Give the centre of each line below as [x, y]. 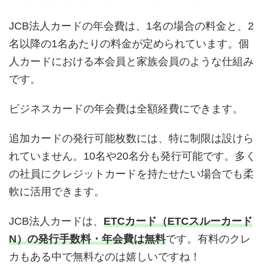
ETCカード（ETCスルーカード [178, 221]
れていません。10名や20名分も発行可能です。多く [132, 156]
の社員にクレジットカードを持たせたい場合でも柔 [131, 174]
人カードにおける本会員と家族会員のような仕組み [131, 61]
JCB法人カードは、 [56, 221]
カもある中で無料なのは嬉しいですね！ [105, 256]
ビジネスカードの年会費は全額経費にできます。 [126, 109]
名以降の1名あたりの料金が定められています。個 [129, 43]
